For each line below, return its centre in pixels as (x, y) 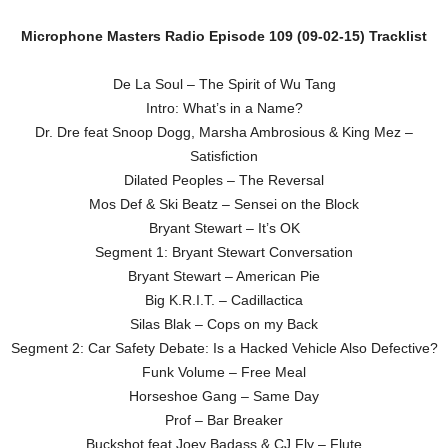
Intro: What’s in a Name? (224, 107)
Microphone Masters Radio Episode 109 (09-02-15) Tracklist (224, 35)
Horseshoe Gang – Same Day (224, 395)
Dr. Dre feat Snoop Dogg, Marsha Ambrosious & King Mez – (224, 131)
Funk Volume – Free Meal (224, 371)
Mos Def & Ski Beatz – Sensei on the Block (224, 203)
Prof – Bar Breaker (224, 419)
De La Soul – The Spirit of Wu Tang (224, 83)
